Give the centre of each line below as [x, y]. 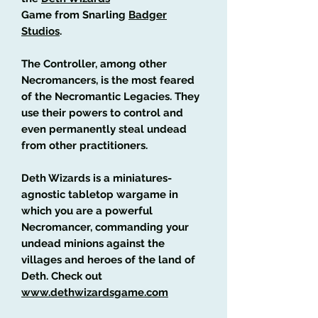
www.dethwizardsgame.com [95, 292]
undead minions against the [93, 243]
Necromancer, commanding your [105, 227]
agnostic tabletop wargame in [100, 194]
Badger [148, 15]
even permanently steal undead [104, 129]
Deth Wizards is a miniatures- [97, 178]
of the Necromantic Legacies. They [110, 96]
